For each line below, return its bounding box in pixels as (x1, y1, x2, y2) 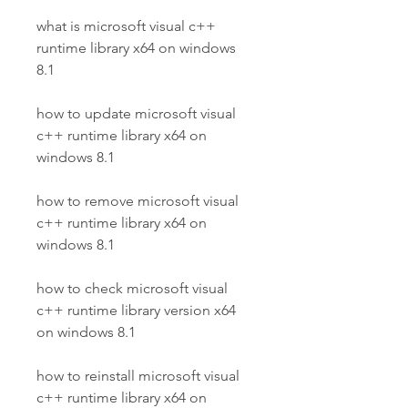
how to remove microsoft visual (36, 192, 239, 209)
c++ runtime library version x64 (36, 301, 236, 319)
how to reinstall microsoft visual (36, 367, 240, 384)
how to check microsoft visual (36, 280, 228, 297)
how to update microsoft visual (36, 105, 236, 122)
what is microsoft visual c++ (36, 17, 216, 35)
